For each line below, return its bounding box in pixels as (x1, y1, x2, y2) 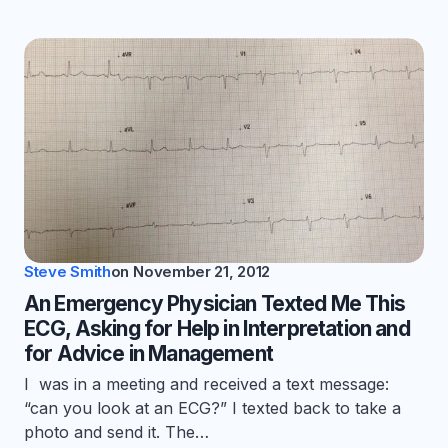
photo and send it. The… (24, 422, 209, 443)
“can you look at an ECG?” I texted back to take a (24, 398, 401, 419)
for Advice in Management (24, 341, 273, 367)
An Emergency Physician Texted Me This (24, 291, 405, 317)
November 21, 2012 (133, 262, 271, 282)
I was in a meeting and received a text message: (24, 374, 389, 395)
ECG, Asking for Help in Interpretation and (24, 316, 410, 342)
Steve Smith (24, 262, 111, 282)
